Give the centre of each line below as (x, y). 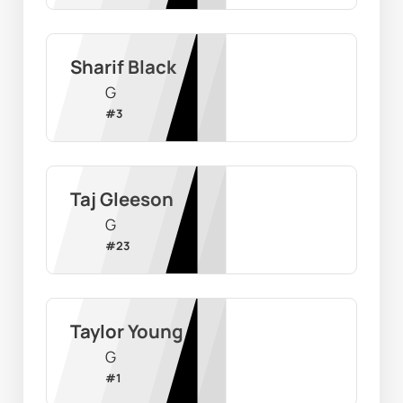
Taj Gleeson (121, 199)
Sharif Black (123, 67)
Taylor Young (126, 331)
